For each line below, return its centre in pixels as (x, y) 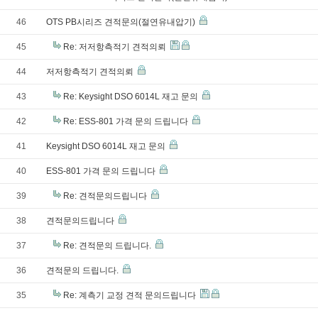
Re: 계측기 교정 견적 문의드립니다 (131, 295)
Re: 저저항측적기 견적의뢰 (116, 47)
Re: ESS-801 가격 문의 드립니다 (127, 121)
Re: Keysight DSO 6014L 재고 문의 (132, 97)
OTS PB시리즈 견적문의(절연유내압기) (122, 22)
